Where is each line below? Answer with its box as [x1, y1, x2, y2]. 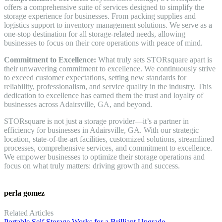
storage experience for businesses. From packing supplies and [4, 12, 196, 21]
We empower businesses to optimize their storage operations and [4, 153, 205, 162]
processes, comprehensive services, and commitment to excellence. [4, 144, 212, 153]
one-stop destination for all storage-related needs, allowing [4, 30, 185, 39]
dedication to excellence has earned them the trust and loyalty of [4, 91, 203, 100]
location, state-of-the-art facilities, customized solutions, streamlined [4, 135, 214, 144]
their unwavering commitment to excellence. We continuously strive [4, 64, 216, 73]
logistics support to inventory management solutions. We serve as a [4, 21, 212, 30]
